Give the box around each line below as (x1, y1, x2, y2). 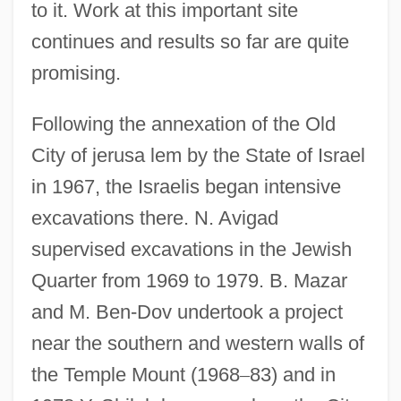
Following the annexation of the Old (30, 112, 336, 135)
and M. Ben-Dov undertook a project (30, 300, 343, 323)
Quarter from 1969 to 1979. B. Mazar (30, 269, 347, 292)
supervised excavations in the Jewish (30, 237, 352, 260)
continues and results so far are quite (30, 30, 349, 53)
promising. (30, 61, 121, 84)
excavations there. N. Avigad (30, 206, 278, 229)
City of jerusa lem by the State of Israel (30, 143, 365, 166)
